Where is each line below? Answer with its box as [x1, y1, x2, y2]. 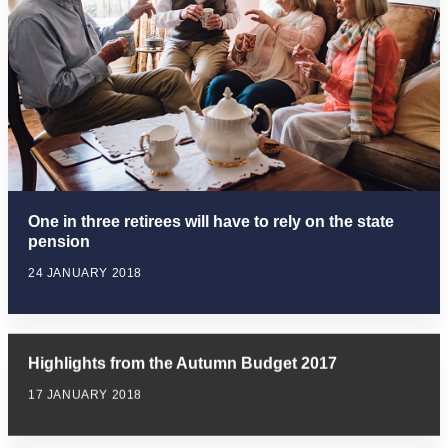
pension [28, 232, 90, 250]
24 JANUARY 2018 [28, 265, 142, 280]
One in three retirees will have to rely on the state [28, 212, 394, 230]
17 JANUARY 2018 [28, 387, 142, 402]
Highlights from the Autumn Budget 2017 [28, 354, 337, 372]
